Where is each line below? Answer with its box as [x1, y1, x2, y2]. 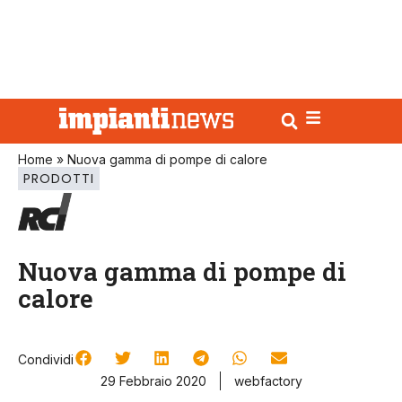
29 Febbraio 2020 [100, 372, 206, 389]
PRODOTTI [23, 170, 94, 188]
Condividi [18, 351, 74, 367]
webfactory [233, 372, 302, 389]
